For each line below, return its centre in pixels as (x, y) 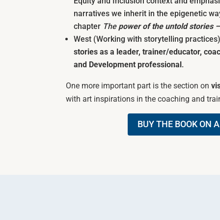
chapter (88, 26)
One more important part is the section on (139, 85)
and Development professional (128, 64)
